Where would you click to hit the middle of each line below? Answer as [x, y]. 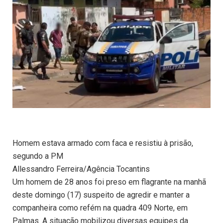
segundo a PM [38, 156]
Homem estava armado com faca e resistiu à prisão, [103, 143]
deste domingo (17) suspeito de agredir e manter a [101, 195]
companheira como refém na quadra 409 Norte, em [100, 208]
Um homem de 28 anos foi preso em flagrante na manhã [109, 182]
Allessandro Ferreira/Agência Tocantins [81, 169]
